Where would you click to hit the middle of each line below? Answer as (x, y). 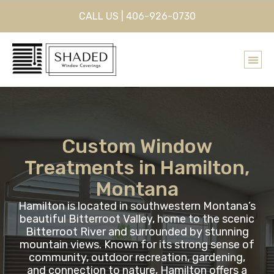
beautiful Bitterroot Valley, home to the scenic (137, 219)
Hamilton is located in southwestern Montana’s (137, 206)
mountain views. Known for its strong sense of (137, 245)
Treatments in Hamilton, (137, 168)
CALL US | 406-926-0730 (137, 16)
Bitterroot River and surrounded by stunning (137, 232)
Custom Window (137, 146)
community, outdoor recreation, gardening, (137, 257)
